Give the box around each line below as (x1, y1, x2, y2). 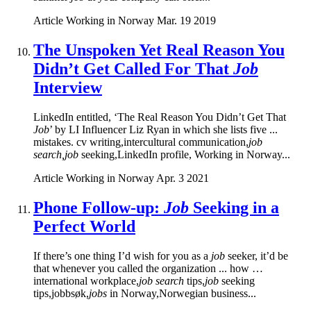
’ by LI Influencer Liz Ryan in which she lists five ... (49, 123, 278, 135)
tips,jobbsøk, (33, 287, 89, 299)
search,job (33, 148, 78, 160)
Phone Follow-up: (33, 198, 164, 217)
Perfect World (33, 217, 135, 235)
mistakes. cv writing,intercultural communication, (33, 135, 249, 148)
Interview (33, 78, 102, 96)
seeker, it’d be (225, 249, 288, 262)
